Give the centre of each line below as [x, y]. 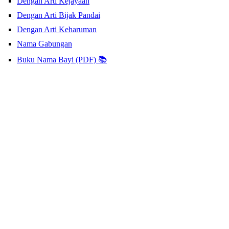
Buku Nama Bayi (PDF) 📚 [62, 60]
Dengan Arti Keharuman [57, 30]
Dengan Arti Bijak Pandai [59, 15]
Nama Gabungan [44, 44]
